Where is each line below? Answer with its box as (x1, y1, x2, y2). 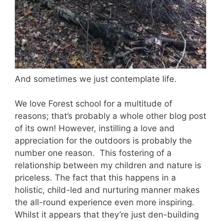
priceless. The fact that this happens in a (15, 173, 176, 183)
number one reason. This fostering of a (15, 148, 172, 158)
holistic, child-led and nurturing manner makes (15, 185, 200, 195)
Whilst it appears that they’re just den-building (15, 210, 199, 220)
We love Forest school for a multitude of (15, 99, 172, 109)
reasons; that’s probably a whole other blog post (15, 111, 206, 121)
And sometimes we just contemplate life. (15, 74, 177, 84)
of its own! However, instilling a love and (15, 123, 175, 134)
